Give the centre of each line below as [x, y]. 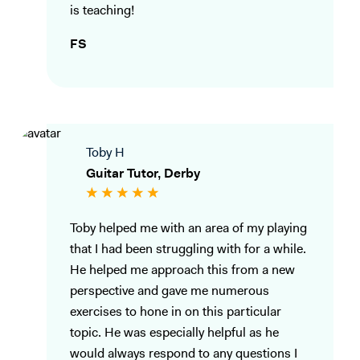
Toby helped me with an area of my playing [188, 229]
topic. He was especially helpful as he [174, 334]
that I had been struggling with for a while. [188, 250]
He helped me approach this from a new [182, 271]
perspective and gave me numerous [170, 292]
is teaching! [102, 12]
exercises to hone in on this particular [176, 313]
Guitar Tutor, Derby [143, 175]
